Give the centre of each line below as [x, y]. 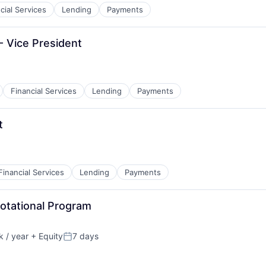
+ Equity [46, 236]
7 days [85, 236]
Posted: [79, 241]
